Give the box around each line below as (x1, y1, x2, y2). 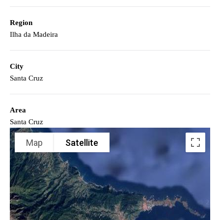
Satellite (65, 137, 98, 148)
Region (10, 19, 32, 27)
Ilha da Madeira (10, 30, 58, 39)
